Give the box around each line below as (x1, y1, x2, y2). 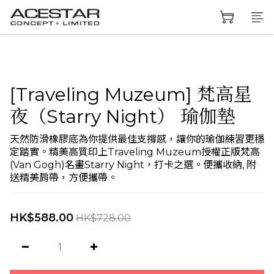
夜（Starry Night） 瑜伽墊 (10, 105, 235, 128)
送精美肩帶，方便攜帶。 (10, 172, 117, 183)
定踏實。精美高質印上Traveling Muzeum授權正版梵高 (10, 146, 260, 158)
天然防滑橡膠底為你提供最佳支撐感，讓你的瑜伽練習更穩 (10, 133, 264, 145)
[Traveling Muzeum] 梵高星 (10, 83, 252, 106)
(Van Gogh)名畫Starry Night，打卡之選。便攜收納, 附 (10, 159, 256, 171)
